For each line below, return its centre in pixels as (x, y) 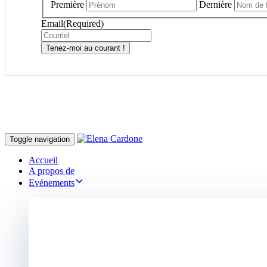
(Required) (83, 23)
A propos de (52, 170)
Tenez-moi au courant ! (86, 48)
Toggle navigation (40, 139)
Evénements (52, 182)
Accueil (43, 160)
